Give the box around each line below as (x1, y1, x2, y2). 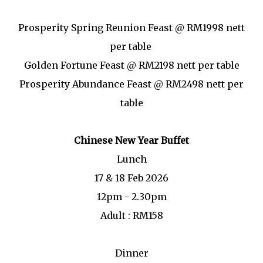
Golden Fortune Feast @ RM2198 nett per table (23, 59, 240, 72)
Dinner (114, 247, 149, 259)
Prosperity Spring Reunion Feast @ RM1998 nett (18, 22, 245, 34)
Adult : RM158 (100, 210, 163, 222)
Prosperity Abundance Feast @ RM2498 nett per (19, 78, 244, 90)
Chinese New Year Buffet (74, 134, 189, 147)
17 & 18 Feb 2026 (95, 172, 168, 184)
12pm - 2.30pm (96, 191, 167, 203)
